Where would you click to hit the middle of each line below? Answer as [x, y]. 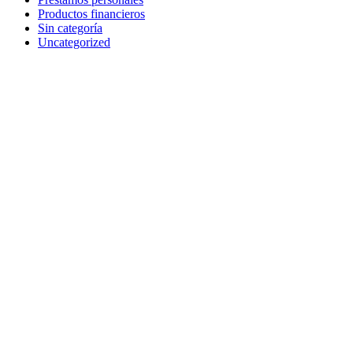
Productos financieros [91, 13]
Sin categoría [70, 28]
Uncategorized [74, 42]
